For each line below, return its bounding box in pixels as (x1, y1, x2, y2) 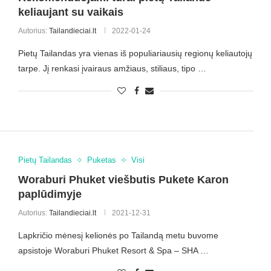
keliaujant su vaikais (18, 5, 123, 18)
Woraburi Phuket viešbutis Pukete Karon (18, 174, 229, 186)
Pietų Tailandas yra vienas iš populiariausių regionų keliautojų (18, 48, 252, 58)
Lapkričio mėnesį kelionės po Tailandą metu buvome (18, 230, 218, 241)
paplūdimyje (18, 188, 82, 201)
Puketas (87, 155, 116, 165)
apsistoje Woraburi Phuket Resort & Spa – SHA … (18, 246, 209, 256)
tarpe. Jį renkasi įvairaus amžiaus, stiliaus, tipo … (18, 63, 206, 73)
